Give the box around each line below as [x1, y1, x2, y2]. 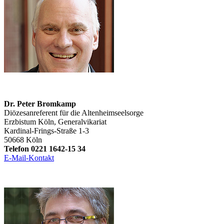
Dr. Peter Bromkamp [4, 99, 76, 108]
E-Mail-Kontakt [4, 153, 54, 162]
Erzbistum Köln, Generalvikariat [4, 117, 106, 126]
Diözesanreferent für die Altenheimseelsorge [4, 108, 143, 117]
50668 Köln [4, 135, 42, 144]
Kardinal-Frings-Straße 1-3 [4, 126, 89, 135]
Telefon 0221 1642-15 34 [4, 144, 85, 153]
